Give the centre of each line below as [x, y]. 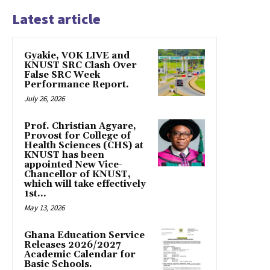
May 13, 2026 [44, 207]
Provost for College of [77, 136]
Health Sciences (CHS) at [84, 145]
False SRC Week [62, 75]
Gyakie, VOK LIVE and [77, 55]
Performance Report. [77, 84]
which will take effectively [85, 184]
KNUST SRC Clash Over [80, 65]
